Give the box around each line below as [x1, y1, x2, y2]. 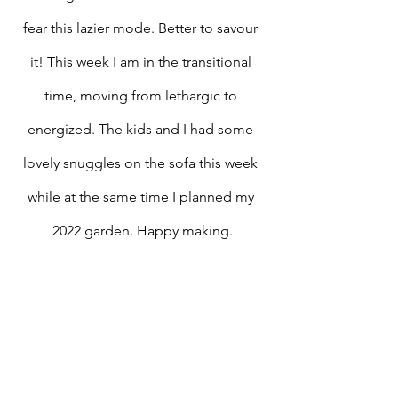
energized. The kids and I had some [28, 121, 257, 138]
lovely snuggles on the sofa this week [23, 155, 261, 171]
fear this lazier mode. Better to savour [23, 20, 261, 36]
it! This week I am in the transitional [29, 53, 255, 70]
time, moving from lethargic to [44, 87, 241, 104]
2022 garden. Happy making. [52, 222, 233, 239]
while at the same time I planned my [27, 188, 258, 205]
